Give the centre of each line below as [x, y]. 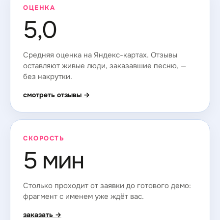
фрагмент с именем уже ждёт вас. [83, 196]
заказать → [42, 215]
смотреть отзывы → [56, 95]
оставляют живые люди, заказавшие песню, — [105, 66]
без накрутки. [48, 77]
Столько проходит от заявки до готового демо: [107, 186]
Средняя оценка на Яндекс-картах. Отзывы [100, 55]
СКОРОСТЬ [44, 138]
